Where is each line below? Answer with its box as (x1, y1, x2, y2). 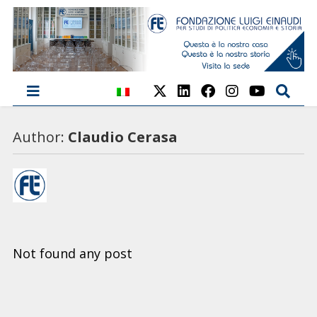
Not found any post (12, 244, 132, 262)
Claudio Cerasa (67, 127, 178, 146)
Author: (12, 127, 68, 146)
